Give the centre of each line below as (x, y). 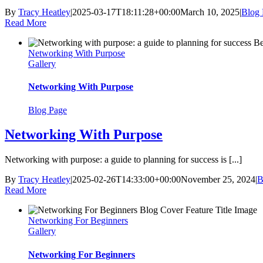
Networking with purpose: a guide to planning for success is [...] (123, 160)
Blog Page (48, 110)
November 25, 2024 (218, 180)
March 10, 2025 (210, 12)
